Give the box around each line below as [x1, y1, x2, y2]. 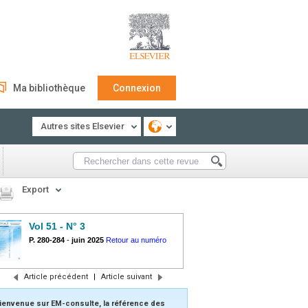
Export [22, 184, 49, 195]
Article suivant [100, 272, 152, 281]
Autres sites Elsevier [41, 121, 124, 131]
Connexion [113, 82, 161, 93]
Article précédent [23, 272, 88, 281]
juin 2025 [71, 236, 104, 244]
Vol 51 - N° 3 [29, 221, 85, 232]
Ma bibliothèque [13, 82, 85, 93]
